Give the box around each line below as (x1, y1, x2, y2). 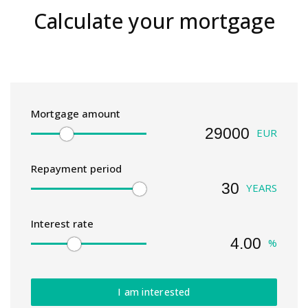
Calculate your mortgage (33, 7, 275, 36)
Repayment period (31, 162, 122, 176)
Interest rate (31, 217, 93, 231)
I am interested (118, 285, 190, 299)
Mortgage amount (31, 107, 120, 121)
